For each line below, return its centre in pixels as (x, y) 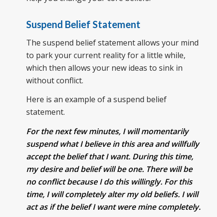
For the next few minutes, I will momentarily (107, 131)
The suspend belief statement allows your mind (112, 42)
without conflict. (54, 80)
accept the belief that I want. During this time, (109, 156)
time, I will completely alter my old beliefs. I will (112, 194)
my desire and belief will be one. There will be (109, 169)
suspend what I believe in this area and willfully (112, 144)
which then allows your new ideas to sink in (104, 68)
